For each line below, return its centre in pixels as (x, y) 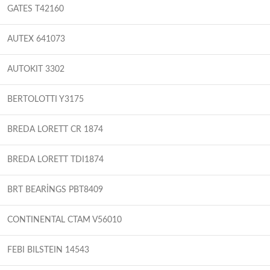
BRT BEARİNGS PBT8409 (55, 190)
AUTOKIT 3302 (36, 69)
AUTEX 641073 (36, 39)
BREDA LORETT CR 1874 (55, 129)
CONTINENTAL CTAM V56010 (64, 220)
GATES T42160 (36, 9)
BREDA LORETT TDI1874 (55, 159)
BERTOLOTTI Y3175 (46, 99)
